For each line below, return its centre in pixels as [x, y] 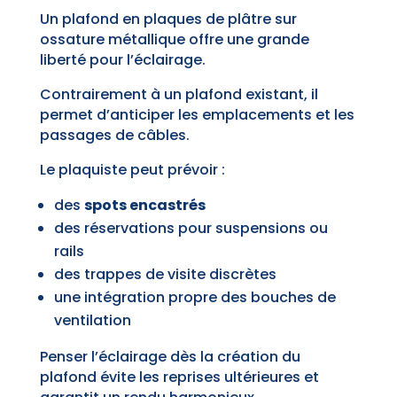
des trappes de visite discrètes [165, 275]
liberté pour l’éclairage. [122, 60]
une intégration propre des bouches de [195, 298]
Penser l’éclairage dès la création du [170, 357]
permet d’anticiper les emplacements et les [197, 115]
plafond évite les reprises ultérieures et [179, 378]
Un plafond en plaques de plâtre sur [168, 19]
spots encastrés [144, 206]
